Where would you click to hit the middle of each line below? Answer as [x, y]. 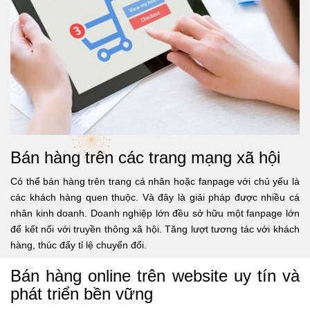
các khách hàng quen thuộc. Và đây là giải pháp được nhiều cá [155, 197]
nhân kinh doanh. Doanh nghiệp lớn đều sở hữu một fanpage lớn [155, 213]
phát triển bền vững [82, 293]
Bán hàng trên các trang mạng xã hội [145, 157]
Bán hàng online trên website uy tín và [155, 275]
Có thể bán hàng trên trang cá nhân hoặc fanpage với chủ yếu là [155, 181]
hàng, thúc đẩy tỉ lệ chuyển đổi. [79, 245]
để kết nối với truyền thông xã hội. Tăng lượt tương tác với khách [155, 229]
